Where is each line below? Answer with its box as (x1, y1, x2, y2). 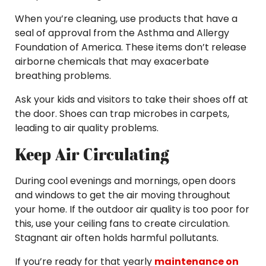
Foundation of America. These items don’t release (15, 40, 246, 54)
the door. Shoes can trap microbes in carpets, (15, 107, 229, 121)
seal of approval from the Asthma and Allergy (15, 26, 229, 40)
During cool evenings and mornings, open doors (15, 174, 236, 188)
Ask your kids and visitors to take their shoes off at (15, 93, 248, 106)
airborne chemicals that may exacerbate (15, 55, 209, 68)
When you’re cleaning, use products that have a (15, 12, 237, 26)
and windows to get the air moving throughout (15, 188, 230, 202)
